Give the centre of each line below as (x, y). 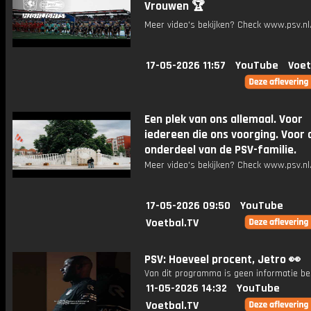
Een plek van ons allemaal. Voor (224, 119)
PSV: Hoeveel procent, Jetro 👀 (222, 260)
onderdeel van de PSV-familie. (220, 150)
